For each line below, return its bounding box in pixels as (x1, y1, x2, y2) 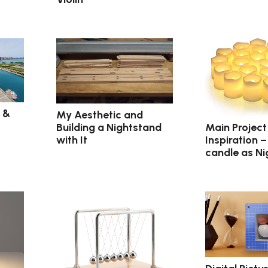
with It (56, 133, 88, 147)
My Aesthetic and (56, 108, 144, 122)
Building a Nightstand (56, 121, 162, 135)
